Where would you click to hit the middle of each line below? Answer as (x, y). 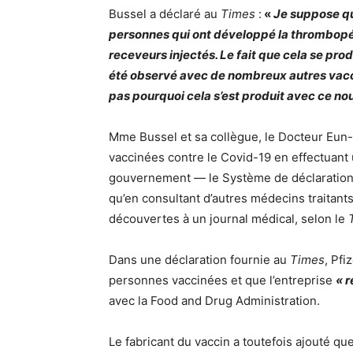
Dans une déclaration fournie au (199, 260)
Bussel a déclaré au (165, 14)
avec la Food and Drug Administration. (214, 301)
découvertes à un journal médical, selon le (229, 219)
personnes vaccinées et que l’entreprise (222, 280)
